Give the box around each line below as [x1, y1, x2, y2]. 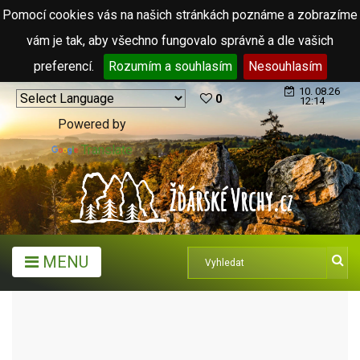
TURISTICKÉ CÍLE [65, 298, 168, 313]
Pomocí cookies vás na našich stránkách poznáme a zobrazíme [2, 7, 358, 22]
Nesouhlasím [247, 59, 322, 74]
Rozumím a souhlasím [108, 59, 232, 74]
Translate [81, 142, 133, 157]
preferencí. [33, 59, 97, 74]
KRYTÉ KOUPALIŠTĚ [19, 324, 141, 339]
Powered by [58, 117, 126, 132]
